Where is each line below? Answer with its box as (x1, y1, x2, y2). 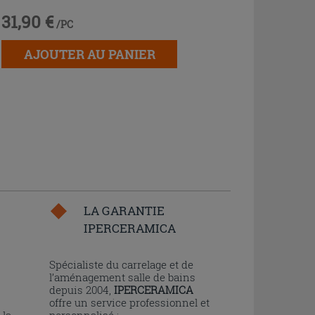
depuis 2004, (49, 283, 114, 297)
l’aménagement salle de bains (49, 270, 195, 284)
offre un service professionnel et (49, 295, 210, 309)
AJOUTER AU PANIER (23, 45, 155, 63)
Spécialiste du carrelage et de (49, 257, 193, 271)
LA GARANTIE (83, 202, 165, 219)
